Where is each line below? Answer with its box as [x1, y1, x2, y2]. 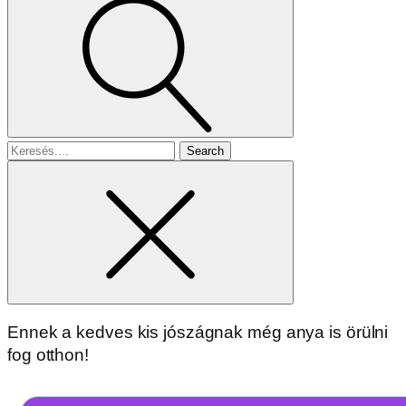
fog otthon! [7, 345, 89, 365]
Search [6, 138, 63, 158]
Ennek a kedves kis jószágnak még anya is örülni [7, 323, 389, 343]
